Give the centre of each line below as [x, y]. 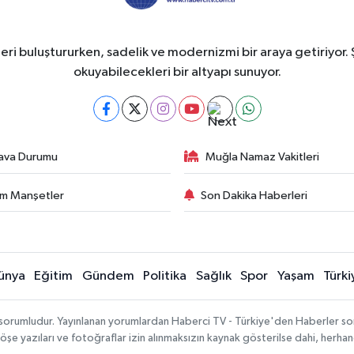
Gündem [108, 277]
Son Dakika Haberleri [254, 195]
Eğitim [54, 277]
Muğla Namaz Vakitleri [262, 157]
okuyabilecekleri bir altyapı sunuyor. [177, 73]
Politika [165, 277]
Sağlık [213, 277]
